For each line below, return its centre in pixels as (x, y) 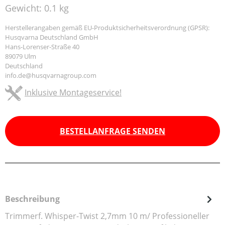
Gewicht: (25, 8)
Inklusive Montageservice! (73, 92)
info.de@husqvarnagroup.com (51, 75)
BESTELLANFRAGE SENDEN (113, 131)
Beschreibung (32, 199)
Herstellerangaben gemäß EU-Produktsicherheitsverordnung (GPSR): (107, 28)
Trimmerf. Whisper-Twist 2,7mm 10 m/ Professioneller (107, 216)
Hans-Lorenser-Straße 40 (42, 47)
